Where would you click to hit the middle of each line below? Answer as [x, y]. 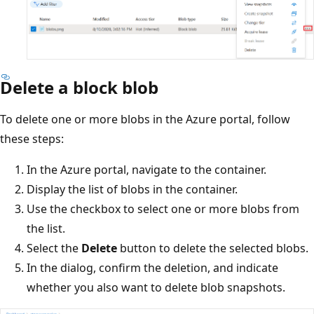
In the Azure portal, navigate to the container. [146, 170]
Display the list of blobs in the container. [132, 190]
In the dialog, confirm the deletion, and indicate [152, 268]
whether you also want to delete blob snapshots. [156, 288]
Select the [54, 248]
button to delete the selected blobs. [213, 248]
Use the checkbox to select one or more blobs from [163, 209]
